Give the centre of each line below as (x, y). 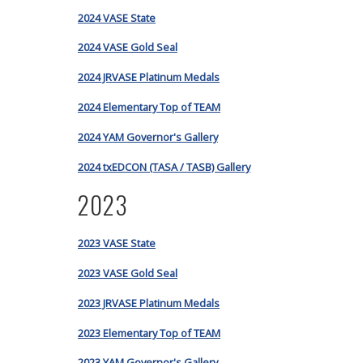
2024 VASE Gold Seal (128, 47)
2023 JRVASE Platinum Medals (149, 303)
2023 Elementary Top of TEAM (149, 333)
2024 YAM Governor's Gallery (148, 137)
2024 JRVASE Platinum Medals (149, 77)
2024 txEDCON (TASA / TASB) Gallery (164, 167)
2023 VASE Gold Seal (128, 273)
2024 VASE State (117, 17)
